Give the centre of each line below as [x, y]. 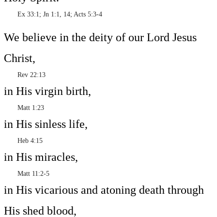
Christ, [20, 58]
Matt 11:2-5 [27, 174]
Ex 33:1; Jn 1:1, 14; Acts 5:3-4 [53, 15]
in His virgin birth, [47, 91]
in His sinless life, [46, 124]
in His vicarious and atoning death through [104, 190]
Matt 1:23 [24, 108]
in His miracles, [41, 157]
